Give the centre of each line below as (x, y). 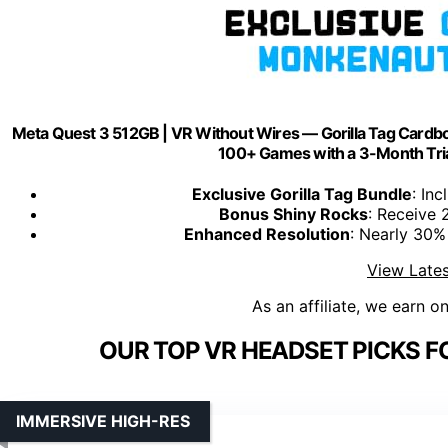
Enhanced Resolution (266, 234)
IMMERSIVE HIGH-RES (103, 421)
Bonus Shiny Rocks (293, 214)
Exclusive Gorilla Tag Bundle (301, 194)
